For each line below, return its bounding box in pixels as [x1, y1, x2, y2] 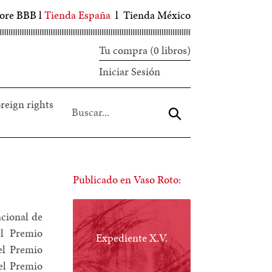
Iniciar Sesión [98, 64, 160, 79]
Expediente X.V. [95, 229, 168, 245]
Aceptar [182, 103, 219, 119]
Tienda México [123, 7, 191, 22]
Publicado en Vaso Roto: [72, 172, 181, 187]
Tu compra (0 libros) [98, 42, 191, 58]
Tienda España [44, 7, 110, 22]
